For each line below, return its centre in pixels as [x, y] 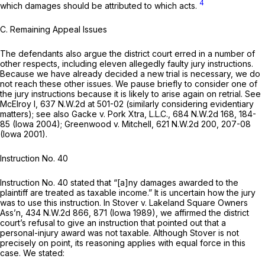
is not [229, 233]
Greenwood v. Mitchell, [110, 124]
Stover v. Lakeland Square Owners [180, 203]
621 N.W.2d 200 [186, 124]
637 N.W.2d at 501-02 [82, 104]
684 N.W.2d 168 [203, 114]
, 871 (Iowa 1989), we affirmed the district [169, 213]
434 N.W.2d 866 [57, 213]
